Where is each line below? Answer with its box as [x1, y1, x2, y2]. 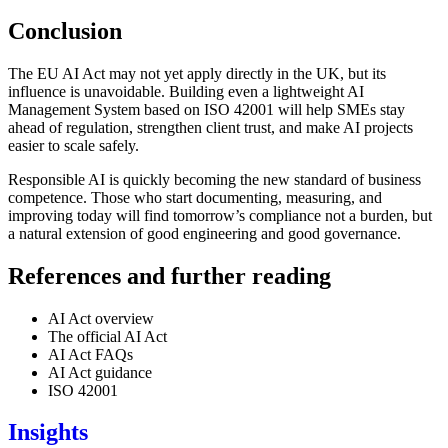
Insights [8, 419, 88, 446]
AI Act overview [48, 309, 154, 327]
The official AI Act [48, 327, 167, 345]
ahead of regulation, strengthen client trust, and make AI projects [8, 118, 413, 136]
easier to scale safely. [8, 136, 139, 154]
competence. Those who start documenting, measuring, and [8, 188, 382, 206]
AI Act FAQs [48, 345, 133, 363]
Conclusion [8, 17, 122, 44]
